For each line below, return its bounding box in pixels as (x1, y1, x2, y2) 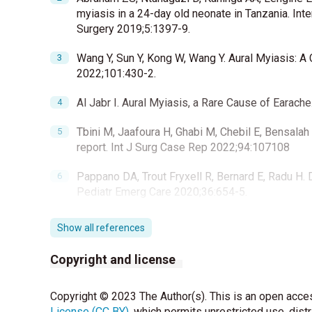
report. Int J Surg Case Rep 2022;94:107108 (77, 141, 290, 155)
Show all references (57, 222, 145, 234)
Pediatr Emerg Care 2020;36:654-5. (77, 185, 247, 199)
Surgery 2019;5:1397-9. (77, 22, 190, 36)
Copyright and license (50, 252, 175, 267)
